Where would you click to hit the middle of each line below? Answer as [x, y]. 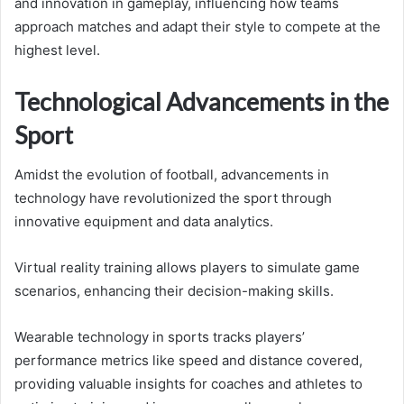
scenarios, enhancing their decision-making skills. [174, 291]
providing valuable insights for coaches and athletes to [188, 384]
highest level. [57, 50]
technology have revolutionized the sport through [173, 198]
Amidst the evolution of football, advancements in [172, 175]
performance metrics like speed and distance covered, [188, 361]
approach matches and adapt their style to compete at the [197, 26]
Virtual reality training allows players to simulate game [187, 268]
